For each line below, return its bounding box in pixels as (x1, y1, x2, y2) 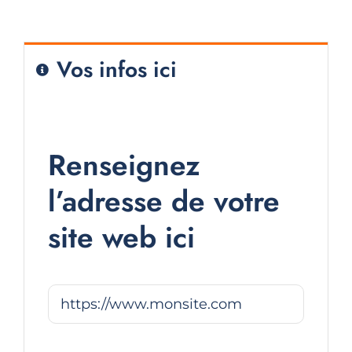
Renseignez (47, 144, 200, 187)
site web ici (47, 216, 195, 259)
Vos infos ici (56, 53, 177, 86)
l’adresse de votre (47, 180, 280, 223)
